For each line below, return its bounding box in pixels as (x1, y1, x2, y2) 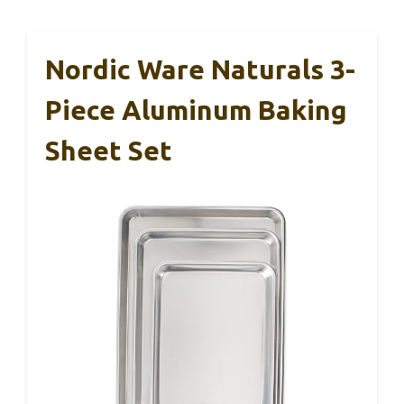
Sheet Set (45, 135, 172, 167)
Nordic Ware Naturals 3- (45, 54, 355, 86)
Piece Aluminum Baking (45, 95, 347, 126)
